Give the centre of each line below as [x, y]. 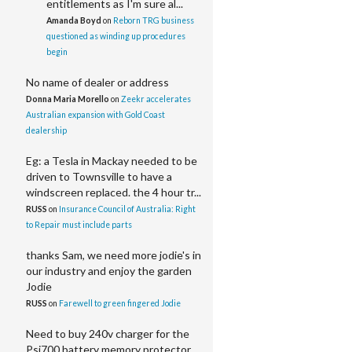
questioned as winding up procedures [116, 36]
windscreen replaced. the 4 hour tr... [114, 192]
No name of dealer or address [97, 82]
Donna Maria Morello [68, 99]
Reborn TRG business [154, 20]
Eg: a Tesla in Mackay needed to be [112, 161]
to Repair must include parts [79, 225]
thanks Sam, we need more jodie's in [114, 255]
